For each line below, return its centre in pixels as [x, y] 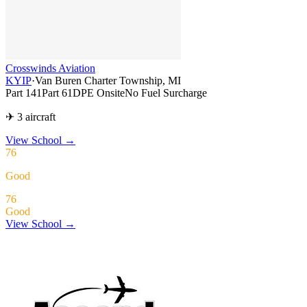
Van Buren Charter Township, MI [108, 80]
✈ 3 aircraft [30, 116]
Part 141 [24, 93]
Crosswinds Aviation [50, 68]
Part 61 [57, 93]
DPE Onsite [99, 93]
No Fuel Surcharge [166, 93]
